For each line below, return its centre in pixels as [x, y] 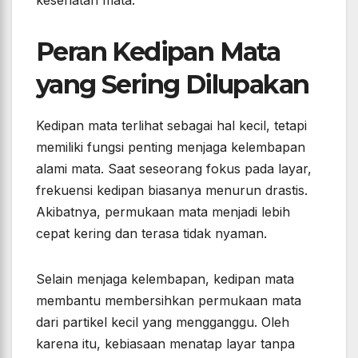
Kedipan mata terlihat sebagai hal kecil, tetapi [171, 126]
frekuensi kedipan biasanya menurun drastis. [172, 191]
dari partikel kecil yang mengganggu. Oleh [163, 322]
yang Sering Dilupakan [173, 85]
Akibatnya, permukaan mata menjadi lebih [163, 212]
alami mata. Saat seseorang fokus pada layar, [174, 169]
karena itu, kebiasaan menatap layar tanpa [165, 344]
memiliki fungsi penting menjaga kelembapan [171, 147]
